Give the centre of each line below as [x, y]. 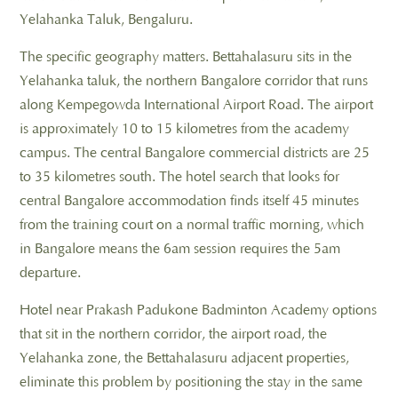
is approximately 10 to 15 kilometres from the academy [184, 128]
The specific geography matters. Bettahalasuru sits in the [186, 56]
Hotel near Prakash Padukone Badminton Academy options [198, 310]
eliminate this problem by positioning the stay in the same [191, 382]
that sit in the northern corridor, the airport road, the [173, 334]
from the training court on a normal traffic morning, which [192, 224]
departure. [50, 272]
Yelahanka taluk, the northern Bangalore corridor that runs [194, 80]
